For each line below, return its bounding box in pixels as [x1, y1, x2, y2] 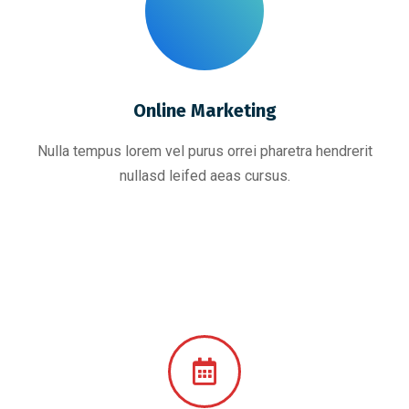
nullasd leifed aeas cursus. [119, 167, 290, 184]
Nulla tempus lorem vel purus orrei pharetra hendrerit [37, 142, 372, 160]
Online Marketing [132, 100, 277, 121]
